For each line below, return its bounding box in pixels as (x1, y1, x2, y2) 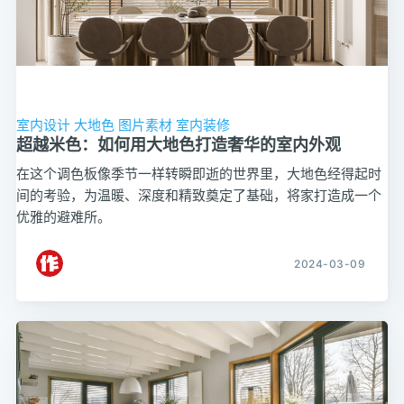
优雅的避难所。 (15, 207, 111, 226)
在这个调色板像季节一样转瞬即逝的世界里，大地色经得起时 (15, 164, 381, 183)
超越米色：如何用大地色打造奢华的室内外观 (15, 135, 341, 155)
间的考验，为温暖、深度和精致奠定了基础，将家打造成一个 (15, 186, 381, 205)
